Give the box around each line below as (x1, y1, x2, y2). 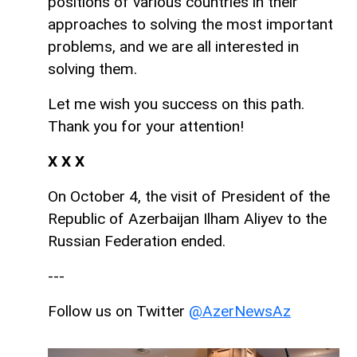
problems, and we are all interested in (48, 37, 299, 56)
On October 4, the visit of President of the (48, 186, 330, 206)
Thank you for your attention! (48, 116, 244, 135)
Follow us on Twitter (48, 301, 189, 320)
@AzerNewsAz (189, 301, 291, 320)
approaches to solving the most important (48, 14, 333, 33)
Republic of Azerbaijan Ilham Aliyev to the (48, 209, 327, 228)
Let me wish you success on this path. (48, 94, 304, 113)
